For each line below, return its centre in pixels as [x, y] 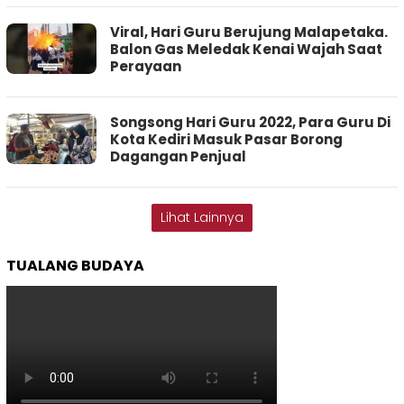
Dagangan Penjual [178, 157]
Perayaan [146, 67]
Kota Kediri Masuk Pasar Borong [226, 140]
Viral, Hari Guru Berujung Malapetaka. [249, 32]
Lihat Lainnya [202, 218]
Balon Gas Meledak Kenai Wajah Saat [246, 50]
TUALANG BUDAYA [75, 266]
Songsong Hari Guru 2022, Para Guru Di [250, 123]
